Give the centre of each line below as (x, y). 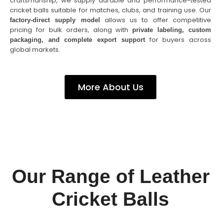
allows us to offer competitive (156, 20)
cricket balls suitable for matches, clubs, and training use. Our (110, 10)
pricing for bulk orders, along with (71, 30)
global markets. (35, 50)
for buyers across (178, 40)
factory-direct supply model (55, 20)
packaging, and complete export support (77, 40)
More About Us (110, 87)
